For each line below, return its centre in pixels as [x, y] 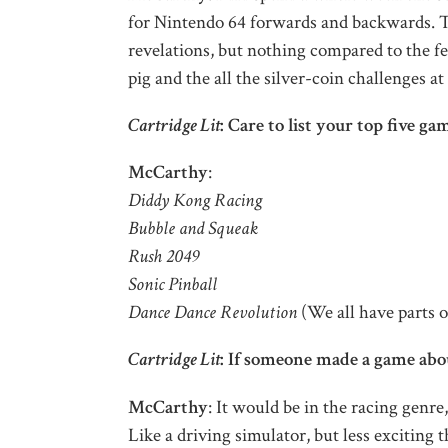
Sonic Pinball [172, 285]
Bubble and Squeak [192, 229]
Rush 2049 [163, 257]
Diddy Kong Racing [194, 201]
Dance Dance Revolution [212, 313]
